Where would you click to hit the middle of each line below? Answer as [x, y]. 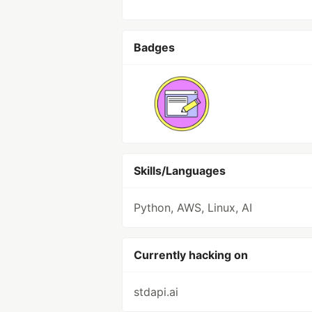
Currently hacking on [191, 255]
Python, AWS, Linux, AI [193, 208]
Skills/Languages [180, 171]
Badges [154, 47]
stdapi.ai [156, 292]
